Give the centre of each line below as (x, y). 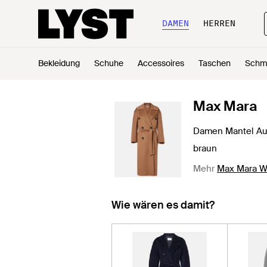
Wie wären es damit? (163, 205)
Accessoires (161, 63)
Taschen (215, 63)
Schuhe (109, 63)
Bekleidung (59, 63)
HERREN (219, 23)
